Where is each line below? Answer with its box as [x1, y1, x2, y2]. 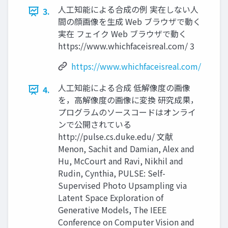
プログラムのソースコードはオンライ [58, 106, 196, 118]
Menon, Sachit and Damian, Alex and [58, 142, 194, 155]
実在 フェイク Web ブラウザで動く [58, 27, 187, 40]
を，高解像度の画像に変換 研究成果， [58, 94, 198, 106]
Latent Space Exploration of [58, 191, 163, 204]
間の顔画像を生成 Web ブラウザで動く [58, 15, 201, 27]
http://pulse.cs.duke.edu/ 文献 [58, 130, 173, 142]
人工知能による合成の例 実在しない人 [58, 3, 198, 15]
